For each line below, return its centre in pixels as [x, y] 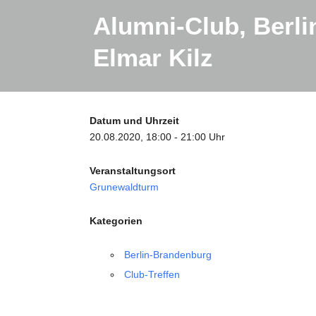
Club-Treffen [152, 275]
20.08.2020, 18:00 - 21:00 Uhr [157, 137]
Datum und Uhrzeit [134, 121]
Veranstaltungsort [133, 171]
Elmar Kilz [153, 58]
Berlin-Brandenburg [168, 255]
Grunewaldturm [124, 187]
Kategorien [116, 221]
